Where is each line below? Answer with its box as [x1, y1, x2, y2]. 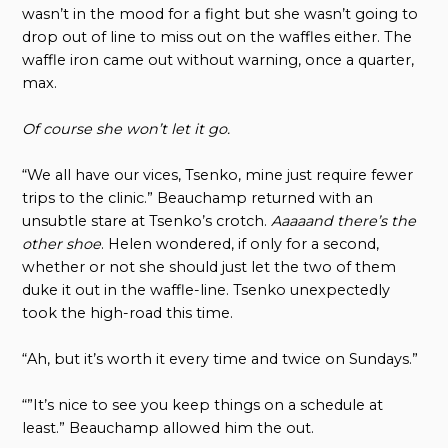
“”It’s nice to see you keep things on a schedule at [22, 396, 384, 415]
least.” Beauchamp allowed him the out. [22, 419, 315, 438]
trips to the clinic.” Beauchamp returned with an [22, 189, 374, 208]
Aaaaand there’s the [271, 212, 417, 231]
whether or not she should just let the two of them [22, 258, 397, 277]
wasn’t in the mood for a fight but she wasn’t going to [22, 5, 419, 24]
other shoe [22, 235, 102, 254]
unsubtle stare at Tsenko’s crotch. [22, 212, 272, 231]
